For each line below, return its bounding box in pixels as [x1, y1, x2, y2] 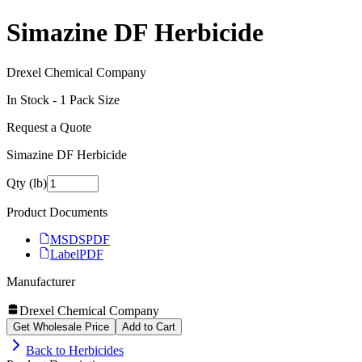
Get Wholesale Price [13, 320, 109, 333]
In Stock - [6, 92, 60, 107]
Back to [26, 343, 69, 357]
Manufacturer [6, 274, 75, 288]
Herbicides [69, 343, 124, 357]
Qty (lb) [6, 175, 47, 190]
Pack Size [66, 92, 120, 107]
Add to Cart [122, 320, 175, 333]
